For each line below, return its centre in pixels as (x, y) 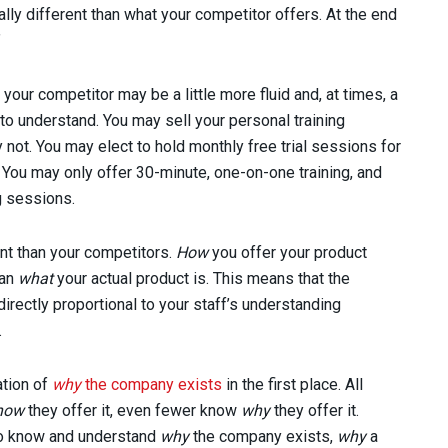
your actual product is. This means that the (203, 278)
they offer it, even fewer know (132, 410)
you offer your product (287, 252)
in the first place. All (292, 384)
